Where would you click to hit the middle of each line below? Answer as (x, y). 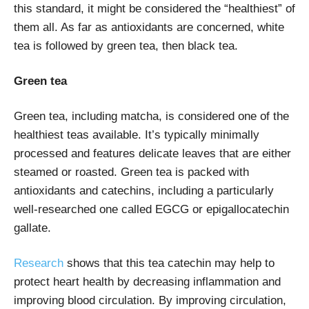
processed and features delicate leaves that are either (152, 153)
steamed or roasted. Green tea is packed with (131, 172)
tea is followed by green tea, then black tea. (128, 46)
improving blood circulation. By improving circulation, (150, 300)
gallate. (32, 228)
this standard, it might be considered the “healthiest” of (154, 8)
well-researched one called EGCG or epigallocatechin (151, 209)
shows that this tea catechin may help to (169, 263)
